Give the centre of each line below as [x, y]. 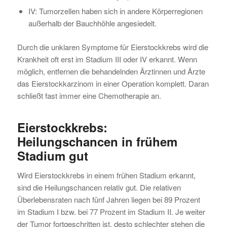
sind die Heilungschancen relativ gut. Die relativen [99, 187]
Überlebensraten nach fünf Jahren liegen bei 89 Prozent [108, 199]
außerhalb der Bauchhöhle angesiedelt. [92, 23]
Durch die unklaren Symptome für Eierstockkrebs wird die [112, 47]
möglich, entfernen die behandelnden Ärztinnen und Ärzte [111, 71]
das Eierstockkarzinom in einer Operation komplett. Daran [113, 83]
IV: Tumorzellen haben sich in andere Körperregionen [115, 11]
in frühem [147, 141]
